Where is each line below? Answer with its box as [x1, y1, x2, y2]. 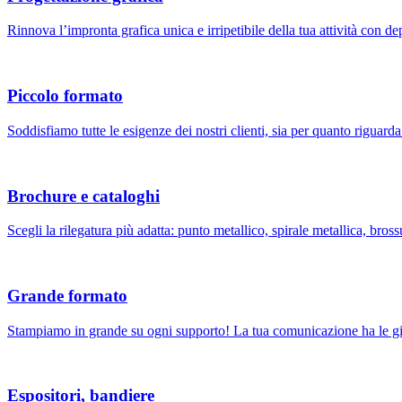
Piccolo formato [7, 86, 123, 106]
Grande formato [7, 286, 127, 306]
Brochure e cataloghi [7, 186, 160, 205]
